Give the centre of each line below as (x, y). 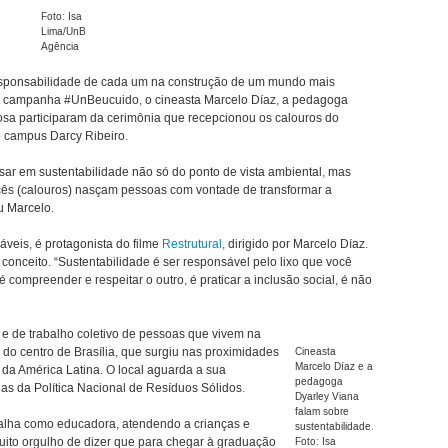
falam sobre (321, 411)
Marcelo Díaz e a (333, 366)
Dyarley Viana (326, 396)
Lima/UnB (64, 31)
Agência (60, 46)
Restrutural (192, 244)
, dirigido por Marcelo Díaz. (295, 244)
